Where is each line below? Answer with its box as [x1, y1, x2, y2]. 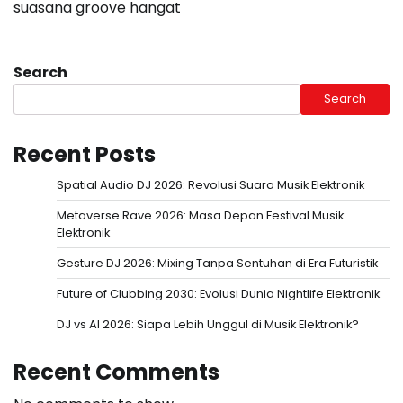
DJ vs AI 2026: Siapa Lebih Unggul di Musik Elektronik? [57, 315, 359, 333]
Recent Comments [13, 356, 219, 387]
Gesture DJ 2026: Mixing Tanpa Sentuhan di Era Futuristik [57, 254, 378, 272]
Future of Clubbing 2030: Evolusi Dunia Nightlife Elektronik [57, 284, 380, 302]
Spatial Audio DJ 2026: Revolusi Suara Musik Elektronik [57, 175, 364, 193]
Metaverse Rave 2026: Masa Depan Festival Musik [57, 206, 344, 224]
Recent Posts [13, 139, 156, 169]
